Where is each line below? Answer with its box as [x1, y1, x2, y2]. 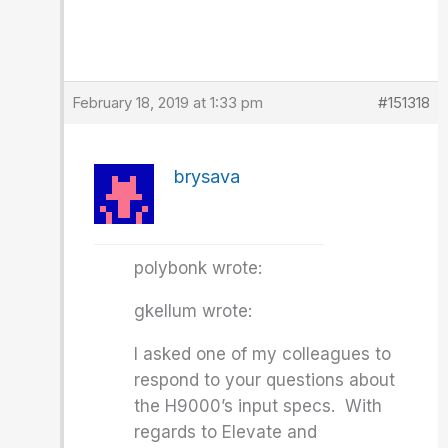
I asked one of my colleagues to [134, 344, 392, 364]
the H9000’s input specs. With [134, 396, 383, 416]
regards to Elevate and [134, 422, 318, 442]
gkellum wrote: [134, 301, 253, 321]
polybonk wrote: [134, 258, 263, 278]
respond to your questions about [134, 370, 396, 390]
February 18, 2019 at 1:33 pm [72, 93, 264, 112]
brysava [174, 166, 241, 187]
